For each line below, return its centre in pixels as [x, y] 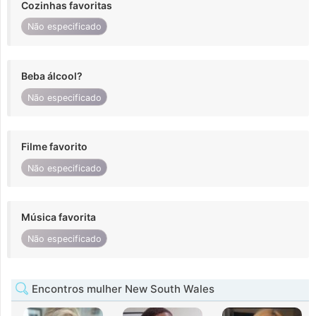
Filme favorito [54, 147]
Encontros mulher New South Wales [122, 288]
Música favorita [59, 217]
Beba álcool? [52, 75]
